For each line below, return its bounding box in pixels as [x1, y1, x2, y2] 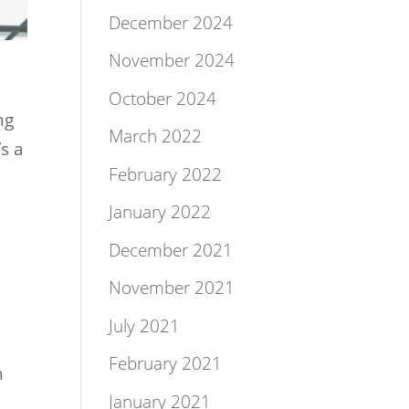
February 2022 [109, 162, 223, 186]
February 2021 [109, 351, 223, 375]
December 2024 [109, 10, 234, 35]
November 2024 [109, 48, 236, 72]
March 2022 [109, 124, 203, 148]
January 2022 [109, 200, 212, 224]
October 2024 [109, 86, 217, 110]
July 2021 [109, 313, 181, 338]
